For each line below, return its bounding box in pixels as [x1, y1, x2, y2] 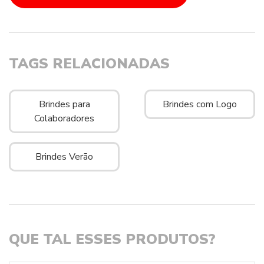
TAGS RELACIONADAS [9, 54, 170, 73]
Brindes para [38, 98, 90, 111]
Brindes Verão [35, 150, 94, 163]
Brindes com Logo [162, 98, 237, 111]
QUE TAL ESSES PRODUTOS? [9, 230, 216, 249]
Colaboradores [34, 112, 95, 125]
